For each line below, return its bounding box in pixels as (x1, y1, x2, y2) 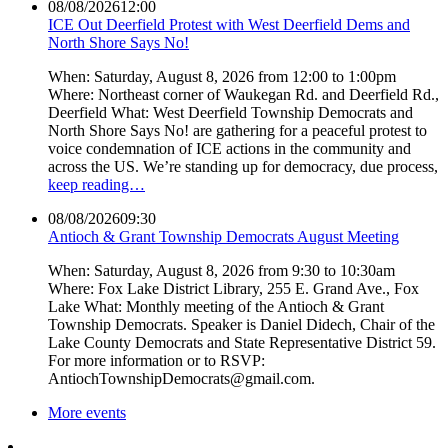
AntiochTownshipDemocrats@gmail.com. (48, 369, 315, 387)
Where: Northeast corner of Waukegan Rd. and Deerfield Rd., (48, 85, 439, 103)
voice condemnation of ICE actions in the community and (48, 139, 411, 157)
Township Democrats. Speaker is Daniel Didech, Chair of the (48, 315, 435, 333)
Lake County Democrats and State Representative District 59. (48, 333, 436, 351)
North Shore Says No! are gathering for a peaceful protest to (48, 121, 427, 139)
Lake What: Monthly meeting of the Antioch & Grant (48, 297, 384, 315)
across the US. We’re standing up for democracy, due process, (48, 157, 438, 175)
